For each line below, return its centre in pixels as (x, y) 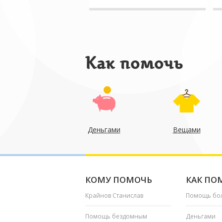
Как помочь (134, 63)
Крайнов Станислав (114, 195)
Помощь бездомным (116, 216)
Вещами (187, 130)
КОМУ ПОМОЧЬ (119, 180)
